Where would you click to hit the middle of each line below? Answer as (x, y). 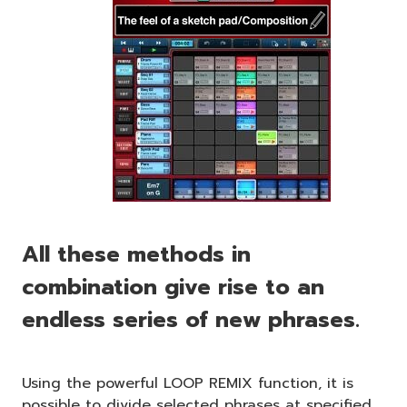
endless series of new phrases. (191, 319)
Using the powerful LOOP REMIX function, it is (188, 383)
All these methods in (136, 254)
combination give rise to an (173, 287)
